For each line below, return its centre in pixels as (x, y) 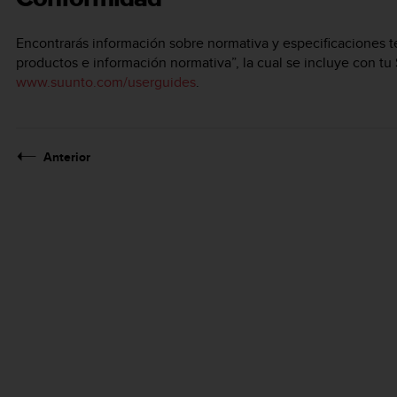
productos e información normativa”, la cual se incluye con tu (206, 62)
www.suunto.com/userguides (106, 82)
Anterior (67, 156)
